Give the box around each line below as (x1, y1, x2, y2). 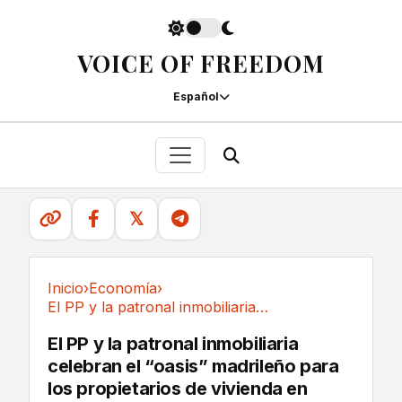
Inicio (48, 279, 83, 297)
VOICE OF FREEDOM (77, 48, 325, 79)
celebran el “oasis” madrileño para (48, 355, 339, 377)
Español (172, 90, 219, 103)
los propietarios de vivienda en (48, 378, 308, 399)
